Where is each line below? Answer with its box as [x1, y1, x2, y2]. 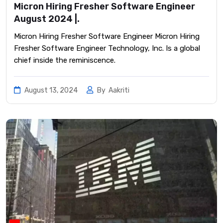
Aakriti [109, 86, 129, 95]
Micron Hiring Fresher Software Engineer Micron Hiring [14, 31, 200, 41]
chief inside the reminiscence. [14, 55, 115, 65]
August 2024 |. [14, 13, 80, 24]
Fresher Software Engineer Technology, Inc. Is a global [14, 43, 200, 53]
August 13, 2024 [23, 86, 79, 95]
